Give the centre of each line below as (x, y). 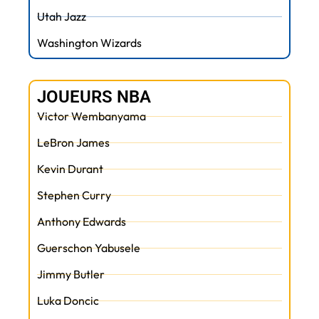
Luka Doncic (68, 300)
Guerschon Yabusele (89, 248)
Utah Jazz (62, 17)
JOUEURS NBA (94, 97)
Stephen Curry (74, 195)
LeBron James (73, 143)
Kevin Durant (70, 169)
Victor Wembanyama (91, 116)
